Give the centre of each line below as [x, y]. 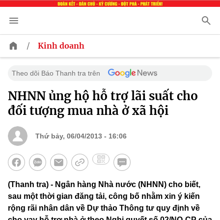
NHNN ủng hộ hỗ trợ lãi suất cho [103, 96]
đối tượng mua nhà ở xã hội [88, 111]
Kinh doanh [61, 46]
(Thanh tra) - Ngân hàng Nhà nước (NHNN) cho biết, [104, 185]
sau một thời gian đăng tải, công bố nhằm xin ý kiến [104, 196]
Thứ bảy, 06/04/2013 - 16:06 [81, 136]
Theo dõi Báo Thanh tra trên [56, 73]
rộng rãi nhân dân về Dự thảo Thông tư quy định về [104, 208]
